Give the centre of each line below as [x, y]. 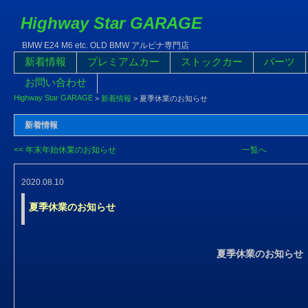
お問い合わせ [56, 82]
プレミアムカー [123, 62]
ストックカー [212, 62]
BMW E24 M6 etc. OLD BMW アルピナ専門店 [101, 45]
